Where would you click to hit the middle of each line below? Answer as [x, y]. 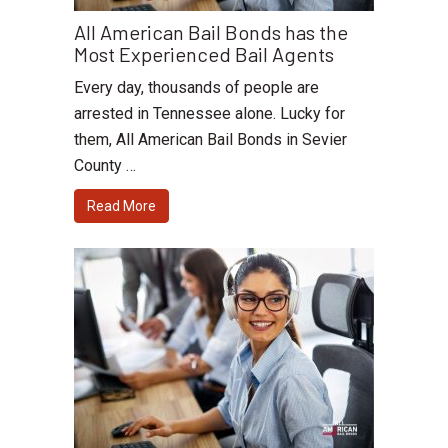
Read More [121, 206]
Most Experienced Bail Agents [204, 54]
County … [105, 166]
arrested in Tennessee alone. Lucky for [209, 114]
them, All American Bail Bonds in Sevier [210, 140]
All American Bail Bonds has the [211, 32]
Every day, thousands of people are [196, 88]
